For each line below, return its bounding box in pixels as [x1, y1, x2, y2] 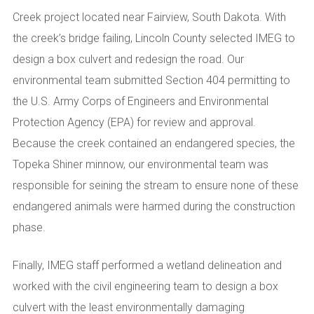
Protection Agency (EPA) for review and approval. [13, 115, 256, 129]
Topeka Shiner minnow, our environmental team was [13, 157, 268, 171]
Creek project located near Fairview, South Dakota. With [13, 10, 286, 24]
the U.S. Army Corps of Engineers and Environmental [13, 94, 268, 108]
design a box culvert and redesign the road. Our [13, 52, 244, 66]
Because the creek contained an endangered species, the [13, 136, 295, 150]
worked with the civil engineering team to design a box [13, 279, 278, 293]
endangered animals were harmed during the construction [13, 199, 295, 213]
